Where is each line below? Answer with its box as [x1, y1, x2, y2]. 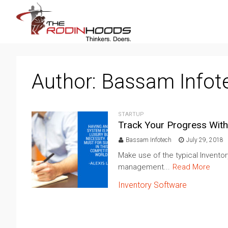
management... [118, 162, 170, 172]
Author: [32, 69, 101, 94]
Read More [173, 162, 210, 172]
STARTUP [118, 110, 144, 118]
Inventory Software [118, 180, 187, 190]
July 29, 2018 [186, 136, 223, 144]
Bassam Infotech [126, 136, 172, 144]
